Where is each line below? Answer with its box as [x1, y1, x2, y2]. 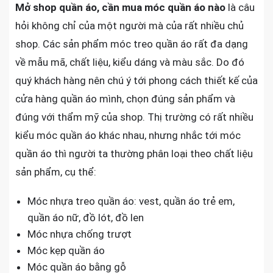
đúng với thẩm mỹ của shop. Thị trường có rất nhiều [15, 110, 253, 123]
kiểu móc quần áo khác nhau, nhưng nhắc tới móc [15, 129, 241, 141]
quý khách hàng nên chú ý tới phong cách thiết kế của [15, 74, 258, 87]
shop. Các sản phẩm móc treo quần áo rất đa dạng [15, 37, 248, 50]
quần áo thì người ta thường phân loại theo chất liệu [15, 147, 253, 160]
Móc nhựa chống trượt [27, 227, 132, 240]
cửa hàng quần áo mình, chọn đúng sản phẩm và [15, 92, 235, 105]
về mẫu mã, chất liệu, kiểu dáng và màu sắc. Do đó [15, 55, 244, 68]
